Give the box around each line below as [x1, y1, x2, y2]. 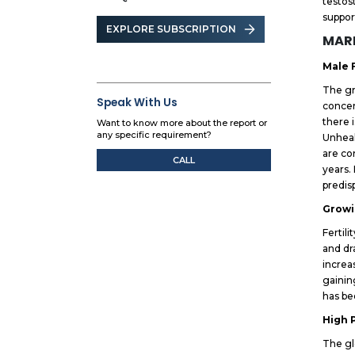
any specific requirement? [97, 129, 212, 141]
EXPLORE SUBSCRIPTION [106, 23, 237, 36]
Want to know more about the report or [97, 117, 268, 129]
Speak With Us [97, 95, 178, 111]
